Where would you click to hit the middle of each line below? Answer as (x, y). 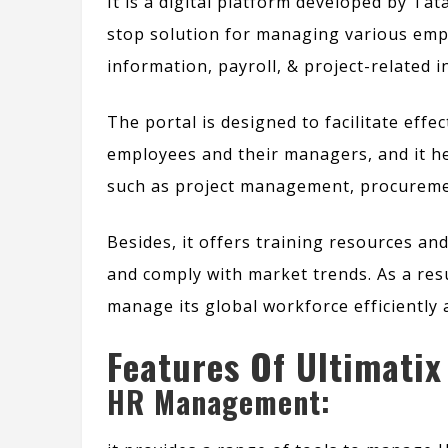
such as (138, 186)
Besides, (142, 242)
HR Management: (219, 402)
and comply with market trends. (242, 274)
